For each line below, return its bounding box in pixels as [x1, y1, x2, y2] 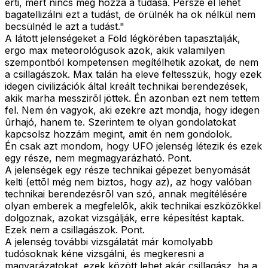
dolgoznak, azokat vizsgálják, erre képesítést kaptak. [5, 212, 244, 224]
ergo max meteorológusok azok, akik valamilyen [5, 44, 225, 57]
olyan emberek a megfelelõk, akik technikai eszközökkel [5, 200, 261, 212]
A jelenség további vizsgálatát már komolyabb [5, 236, 213, 248]
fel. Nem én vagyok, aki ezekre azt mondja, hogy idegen [5, 104, 260, 117]
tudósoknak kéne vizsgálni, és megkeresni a [5, 248, 204, 260]
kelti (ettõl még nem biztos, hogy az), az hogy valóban [5, 176, 252, 188]
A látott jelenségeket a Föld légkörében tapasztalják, [5, 32, 240, 45]
